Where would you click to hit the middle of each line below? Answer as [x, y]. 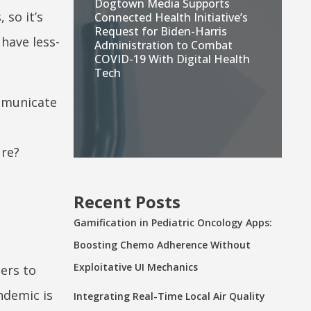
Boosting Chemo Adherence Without [162, 244]
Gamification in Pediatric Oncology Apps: [173, 222]
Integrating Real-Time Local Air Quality [169, 296]
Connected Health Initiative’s [171, 17]
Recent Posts [127, 201]
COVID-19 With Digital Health [172, 59]
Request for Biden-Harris [161, 31]
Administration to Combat [163, 45]
